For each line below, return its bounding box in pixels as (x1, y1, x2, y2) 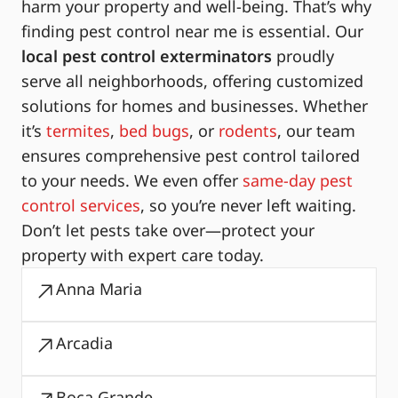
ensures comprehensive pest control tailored (21, 145, 360, 166)
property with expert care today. (21, 244, 264, 266)
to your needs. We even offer (21, 170, 243, 191)
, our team (277, 120, 355, 141)
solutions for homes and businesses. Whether (21, 95, 368, 116)
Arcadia (56, 332, 113, 354)
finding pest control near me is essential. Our (21, 20, 363, 42)
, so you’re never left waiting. (140, 195, 356, 216)
